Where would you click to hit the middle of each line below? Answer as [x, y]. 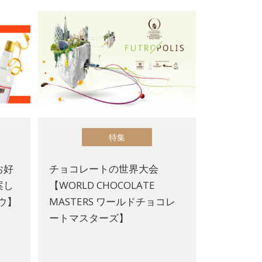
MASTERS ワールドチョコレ [113, 201]
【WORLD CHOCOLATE [102, 185]
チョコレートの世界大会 [104, 168]
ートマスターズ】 [89, 218]
